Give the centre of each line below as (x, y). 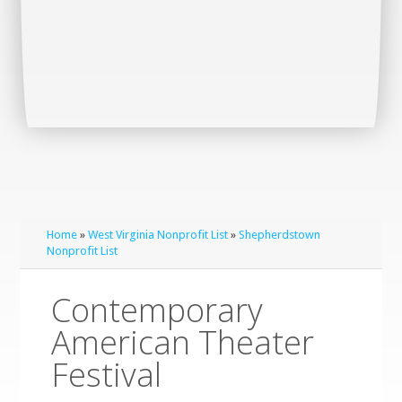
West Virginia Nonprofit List (158, 235)
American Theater (183, 342)
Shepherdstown (280, 235)
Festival (107, 375)
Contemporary (157, 310)
